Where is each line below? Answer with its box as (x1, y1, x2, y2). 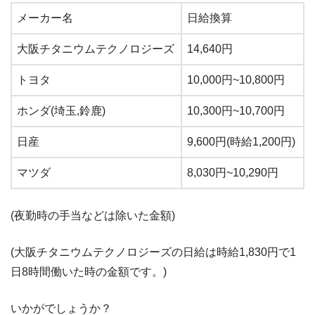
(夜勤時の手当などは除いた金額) (11, 210, 175, 222)
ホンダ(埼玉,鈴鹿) (17, 105, 105, 117)
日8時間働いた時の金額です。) (11, 266, 167, 278)
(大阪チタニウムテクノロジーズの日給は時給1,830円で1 (11, 246, 296, 259)
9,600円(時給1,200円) (187, 136, 295, 148)
